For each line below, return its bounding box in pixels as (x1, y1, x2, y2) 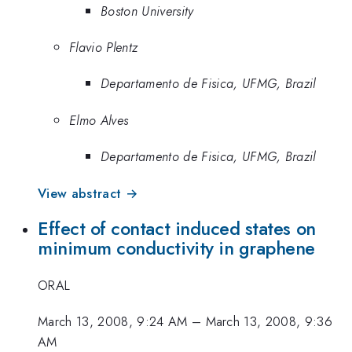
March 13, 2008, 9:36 (205, 312, 333, 332)
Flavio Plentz (69, 38, 138, 57)
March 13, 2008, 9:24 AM (38, 312, 188, 332)
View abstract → (38, 183, 138, 203)
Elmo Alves (69, 110, 129, 130)
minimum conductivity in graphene (38, 235, 316, 262)
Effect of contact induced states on (38, 215, 316, 243)
